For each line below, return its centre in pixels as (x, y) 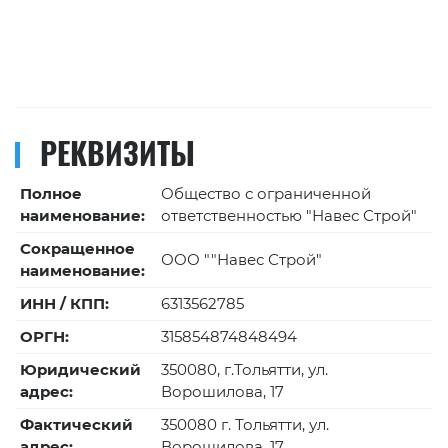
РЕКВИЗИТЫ (117, 152)
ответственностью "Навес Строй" (289, 215)
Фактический (76, 424)
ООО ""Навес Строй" (241, 259)
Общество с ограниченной (266, 193)
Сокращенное (77, 248)
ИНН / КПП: (64, 303)
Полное (51, 193)
